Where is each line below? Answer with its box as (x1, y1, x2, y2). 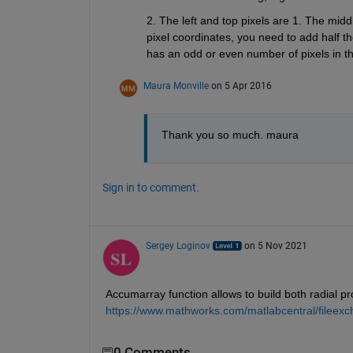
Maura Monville (143, 80, 209, 92)
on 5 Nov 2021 (243, 240, 307, 252)
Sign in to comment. (102, 181, 199, 195)
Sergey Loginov (145, 240, 210, 252)
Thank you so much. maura (161, 128, 299, 142)
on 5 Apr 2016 (210, 80, 272, 92)
